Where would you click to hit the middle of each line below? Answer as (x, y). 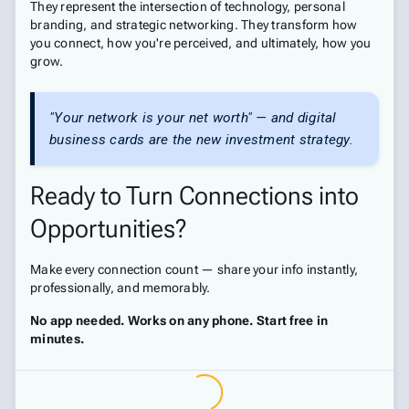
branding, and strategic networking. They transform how (194, 25)
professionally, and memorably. (121, 288)
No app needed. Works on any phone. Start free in (179, 320)
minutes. (57, 339)
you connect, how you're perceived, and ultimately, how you (201, 43)
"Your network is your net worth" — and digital (193, 118)
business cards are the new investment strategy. (201, 140)
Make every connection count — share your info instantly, (194, 269)
